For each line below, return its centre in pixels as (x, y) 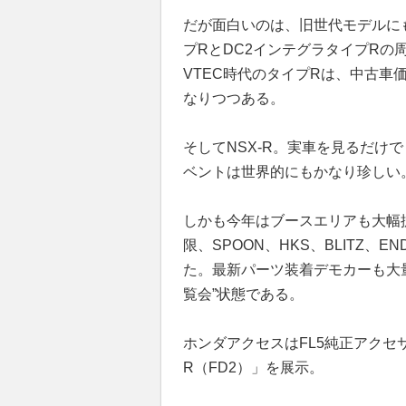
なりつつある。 (234, 98)
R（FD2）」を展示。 (253, 367)
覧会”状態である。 (243, 294)
